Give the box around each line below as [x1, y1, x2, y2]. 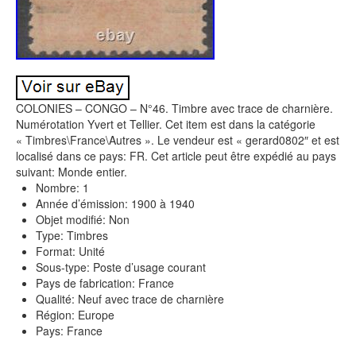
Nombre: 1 [36, 180, 89, 195]
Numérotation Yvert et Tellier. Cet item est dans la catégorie [16, 116, 315, 132]
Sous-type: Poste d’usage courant [36, 259, 206, 275]
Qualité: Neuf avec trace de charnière [36, 291, 224, 307]
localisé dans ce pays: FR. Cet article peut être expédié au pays [16, 148, 336, 164]
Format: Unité [36, 243, 105, 259]
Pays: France [36, 323, 103, 339]
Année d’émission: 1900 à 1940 [36, 195, 195, 211]
